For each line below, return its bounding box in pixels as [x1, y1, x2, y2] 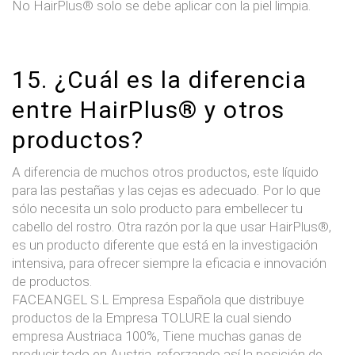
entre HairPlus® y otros [12, 95, 285, 124]
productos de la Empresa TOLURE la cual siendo [12, 309, 292, 326]
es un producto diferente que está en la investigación [12, 236, 318, 253]
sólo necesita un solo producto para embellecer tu [12, 200, 303, 216]
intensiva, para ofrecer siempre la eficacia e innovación [12, 254, 326, 271]
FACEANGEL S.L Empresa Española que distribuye [12, 291, 304, 307]
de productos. [12, 273, 92, 289]
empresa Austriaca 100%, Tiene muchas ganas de [12, 327, 302, 344]
